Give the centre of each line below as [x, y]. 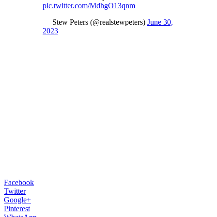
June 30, [160, 22]
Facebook [19, 182]
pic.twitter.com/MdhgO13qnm [89, 5]
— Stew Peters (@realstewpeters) [95, 22]
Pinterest [17, 208]
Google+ [17, 200]
